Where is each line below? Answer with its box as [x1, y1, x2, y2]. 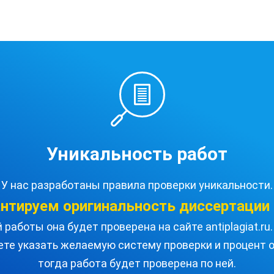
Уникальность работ [46, 143, 228, 165]
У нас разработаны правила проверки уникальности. [1, 179, 273, 191]
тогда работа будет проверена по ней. [38, 257, 236, 270]
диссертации [179, 198, 270, 215]
